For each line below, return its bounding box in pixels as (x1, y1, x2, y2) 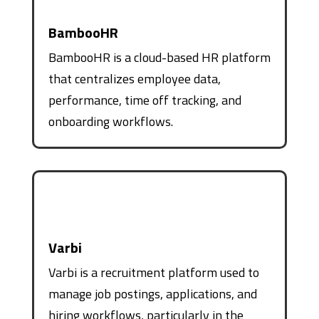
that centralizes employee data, (48, 68, 221, 88)
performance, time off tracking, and (48, 90, 241, 110)
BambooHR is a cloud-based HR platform (48, 47, 271, 67)
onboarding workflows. (48, 111, 173, 131)
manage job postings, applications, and (48, 283, 257, 303)
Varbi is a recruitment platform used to (48, 262, 259, 282)
